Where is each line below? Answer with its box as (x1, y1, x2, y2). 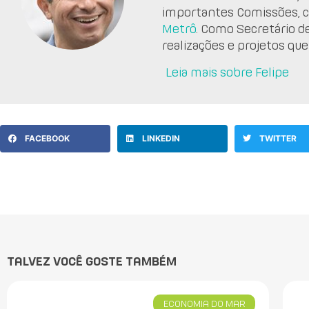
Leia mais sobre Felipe (166, 65, 290, 79)
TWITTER (259, 133, 297, 144)
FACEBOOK (25, 133, 70, 144)
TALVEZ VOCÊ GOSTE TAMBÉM (7, 255, 177, 268)
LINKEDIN (142, 133, 181, 144)
